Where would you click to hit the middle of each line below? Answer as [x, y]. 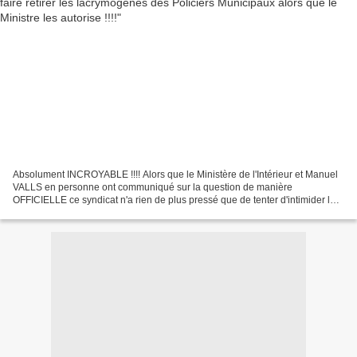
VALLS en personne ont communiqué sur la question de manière [153, 187]
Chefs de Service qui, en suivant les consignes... [117, 212]
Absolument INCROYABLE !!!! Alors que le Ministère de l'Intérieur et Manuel [175, 174]
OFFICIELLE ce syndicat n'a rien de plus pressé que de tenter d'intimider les [177, 200]
